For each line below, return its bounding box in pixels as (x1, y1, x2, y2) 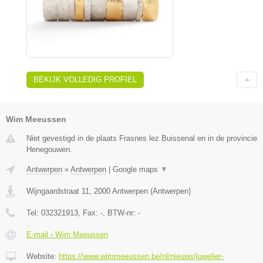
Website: (26, 251, 59, 261)
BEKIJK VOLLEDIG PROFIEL (33, 75, 137, 84)
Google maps (113, 164, 160, 174)
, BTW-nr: (103, 208, 138, 217)
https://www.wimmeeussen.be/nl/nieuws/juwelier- (59, 251, 224, 261)
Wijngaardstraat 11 (26, 186, 89, 195)
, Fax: (78, 208, 100, 217)
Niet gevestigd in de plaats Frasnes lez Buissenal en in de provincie (26, 133, 257, 143)
